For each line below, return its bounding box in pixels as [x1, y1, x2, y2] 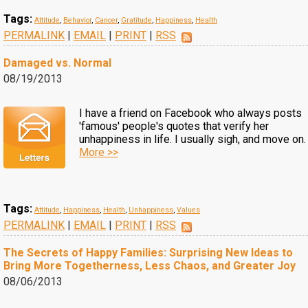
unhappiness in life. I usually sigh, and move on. [79, 133, 306, 146]
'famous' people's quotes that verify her [79, 120, 269, 133]
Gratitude [121, 16, 152, 25]
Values [177, 206, 200, 214]
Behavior [63, 16, 91, 25]
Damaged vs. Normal [3, 56, 111, 69]
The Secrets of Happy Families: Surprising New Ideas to [3, 246, 293, 259]
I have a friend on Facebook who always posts [79, 107, 302, 120]
